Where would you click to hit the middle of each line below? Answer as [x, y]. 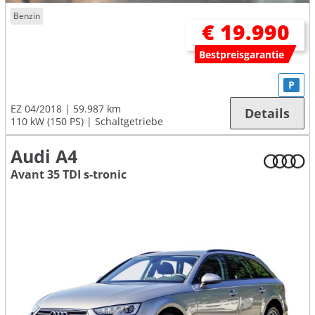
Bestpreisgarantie [242, 54]
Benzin [27, 16]
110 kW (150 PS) [47, 122]
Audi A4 [44, 157]
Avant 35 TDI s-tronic [69, 175]
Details [267, 114]
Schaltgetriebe [129, 122]
